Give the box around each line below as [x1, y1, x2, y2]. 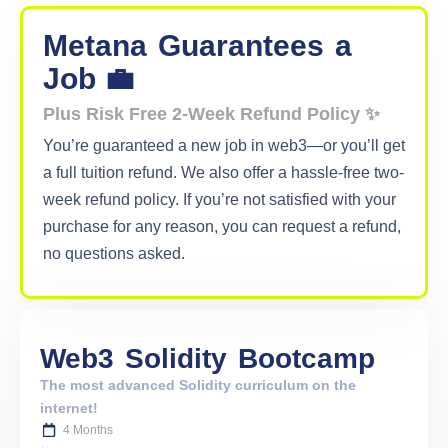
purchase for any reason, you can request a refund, [43, 217, 401, 235]
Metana [43, 28, 155, 62]
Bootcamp [229, 342, 375, 374]
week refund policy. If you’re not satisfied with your [43, 190, 396, 208]
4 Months [62, 422, 113, 437]
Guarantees [158, 28, 324, 62]
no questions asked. [43, 244, 185, 262]
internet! [40, 399, 98, 416]
